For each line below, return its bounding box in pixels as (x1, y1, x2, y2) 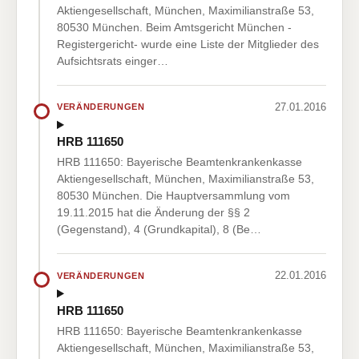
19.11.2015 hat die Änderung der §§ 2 (57, 206, 250, 220)
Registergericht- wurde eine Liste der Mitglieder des (57, 37, 319, 50)
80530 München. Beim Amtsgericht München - (57, 20, 292, 34)
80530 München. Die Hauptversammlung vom (57, 189, 290, 203)
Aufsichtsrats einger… (57, 54, 168, 67)
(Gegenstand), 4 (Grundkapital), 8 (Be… (57, 223, 261, 236)
